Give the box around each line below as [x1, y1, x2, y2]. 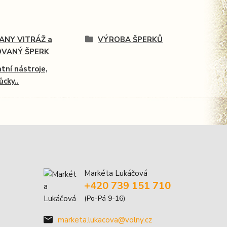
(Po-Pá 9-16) [84, 193, 125, 203]
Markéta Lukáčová [84, 168, 147, 178]
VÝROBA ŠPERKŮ [98, 34, 163, 45]
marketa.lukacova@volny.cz [58, 214, 152, 225]
